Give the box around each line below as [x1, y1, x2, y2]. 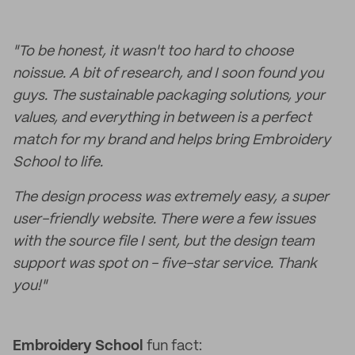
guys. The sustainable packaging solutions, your [13, 89, 325, 103]
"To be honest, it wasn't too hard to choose [13, 44, 293, 59]
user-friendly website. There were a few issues [13, 212, 315, 227]
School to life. [13, 155, 103, 170]
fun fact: [143, 339, 202, 353]
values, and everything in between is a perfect [13, 111, 311, 125]
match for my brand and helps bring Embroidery [13, 133, 330, 147]
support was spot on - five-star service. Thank [13, 257, 317, 271]
